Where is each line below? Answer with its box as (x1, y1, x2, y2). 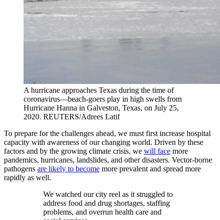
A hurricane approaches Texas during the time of (24, 86, 174, 95)
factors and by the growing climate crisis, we (4, 147, 144, 156)
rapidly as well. (4, 173, 51, 182)
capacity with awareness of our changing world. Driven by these (4, 138, 203, 147)
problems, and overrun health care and (43, 208, 162, 217)
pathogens (4, 165, 37, 173)
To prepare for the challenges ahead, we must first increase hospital (4, 129, 211, 138)
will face (144, 147, 170, 156)
